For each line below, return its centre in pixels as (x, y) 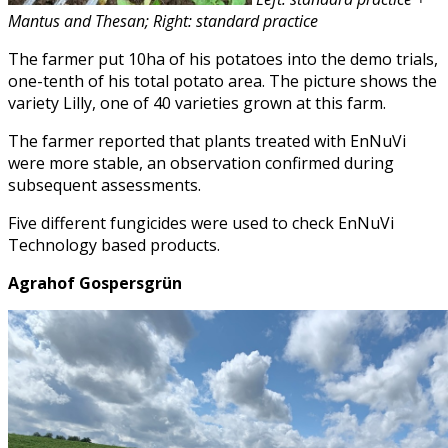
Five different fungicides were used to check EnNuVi (201, 222)
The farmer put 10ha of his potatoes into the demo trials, (223, 58)
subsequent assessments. (104, 184)
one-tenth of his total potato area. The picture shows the (222, 80)
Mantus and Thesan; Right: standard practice (163, 20)
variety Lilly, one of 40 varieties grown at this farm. (197, 102)
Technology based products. (114, 244)
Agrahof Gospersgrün (97, 282)
